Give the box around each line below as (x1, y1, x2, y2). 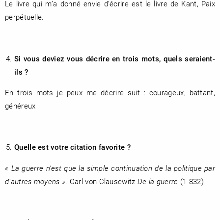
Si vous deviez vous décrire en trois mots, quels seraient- (14, 53, 215, 63)
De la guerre (137, 176, 178, 186)
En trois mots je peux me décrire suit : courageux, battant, (5, 87, 215, 98)
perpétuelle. (5, 12, 44, 22)
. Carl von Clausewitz (65, 176, 137, 186)
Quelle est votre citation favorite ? (14, 142, 131, 152)
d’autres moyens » (5, 176, 66, 186)
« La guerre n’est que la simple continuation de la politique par (5, 163, 215, 173)
